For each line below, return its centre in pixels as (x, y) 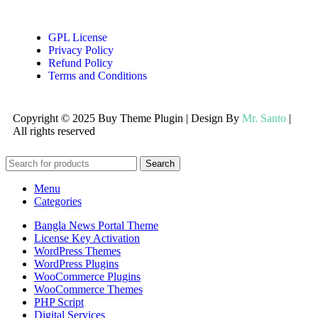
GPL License (78, 37)
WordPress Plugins (76, 263)
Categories (58, 201)
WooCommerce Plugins (87, 276)
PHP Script (59, 302)
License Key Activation (87, 238)
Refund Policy (81, 62)
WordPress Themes (77, 251)
